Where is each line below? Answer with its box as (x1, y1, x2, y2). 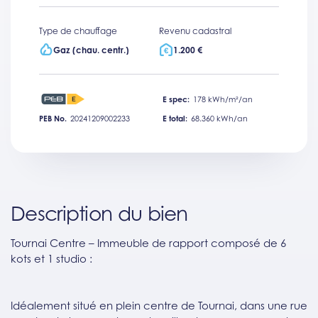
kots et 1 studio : (11, 252, 92, 265)
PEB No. (39, 114, 67, 124)
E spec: (163, 94, 190, 104)
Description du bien (11, 202, 188, 225)
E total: (163, 114, 187, 124)
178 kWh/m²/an (193, 94, 253, 104)
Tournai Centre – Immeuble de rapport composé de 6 (11, 236, 286, 249)
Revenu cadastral (159, 26, 231, 36)
